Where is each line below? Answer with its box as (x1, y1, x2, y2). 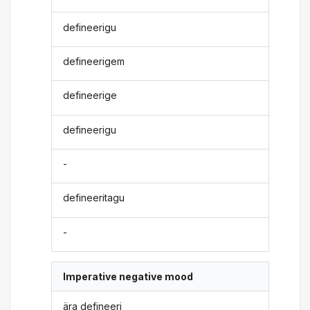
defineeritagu (63, 192, 125, 204)
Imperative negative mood (63, 271, 194, 283)
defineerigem (63, 55, 125, 67)
